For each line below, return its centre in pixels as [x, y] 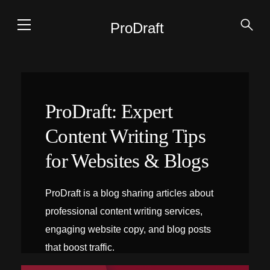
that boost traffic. [80, 247]
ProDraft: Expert [109, 111]
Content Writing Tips [126, 136]
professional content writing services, [124, 211]
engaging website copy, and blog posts [128, 229]
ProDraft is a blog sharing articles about [129, 193]
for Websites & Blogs [127, 161]
